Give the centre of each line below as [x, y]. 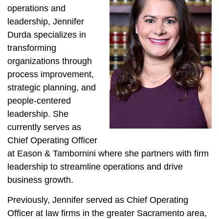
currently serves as [44, 127]
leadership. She [38, 114]
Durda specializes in [47, 34]
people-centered [39, 100]
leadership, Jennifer [46, 21]
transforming [32, 48]
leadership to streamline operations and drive [95, 166]
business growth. [40, 180]
